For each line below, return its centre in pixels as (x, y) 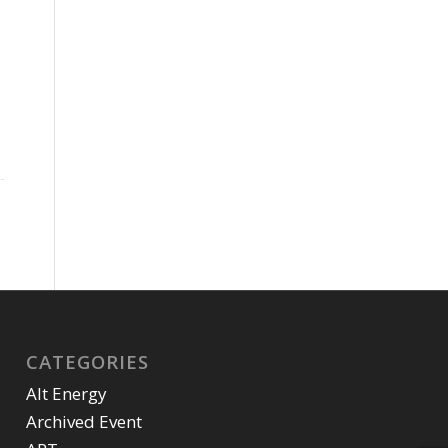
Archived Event (84, 421)
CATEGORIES (88, 361)
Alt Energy (67, 393)
